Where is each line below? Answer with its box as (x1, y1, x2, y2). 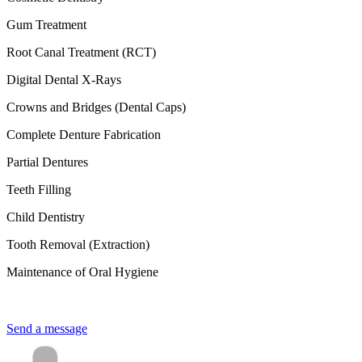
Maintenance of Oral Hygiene (6, 265, 158, 280)
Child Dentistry (6, 210, 85, 225)
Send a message (6, 322, 87, 336)
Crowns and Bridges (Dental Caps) (6, 100, 186, 115)
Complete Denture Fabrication (6, 128, 161, 142)
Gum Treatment (6, 18, 86, 32)
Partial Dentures (6, 155, 88, 170)
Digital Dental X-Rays (6, 73, 121, 87)
